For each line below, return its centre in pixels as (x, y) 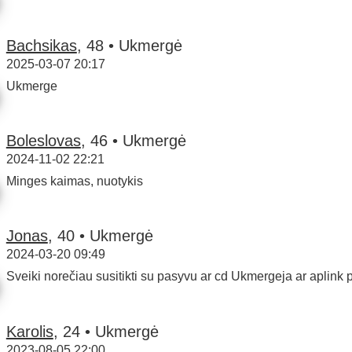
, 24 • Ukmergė (106, 331)
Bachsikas (41, 46)
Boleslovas (43, 141)
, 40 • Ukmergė (100, 236)
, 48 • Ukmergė (129, 46)
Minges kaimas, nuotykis (74, 181)
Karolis (29, 331)
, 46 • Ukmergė (133, 141)
